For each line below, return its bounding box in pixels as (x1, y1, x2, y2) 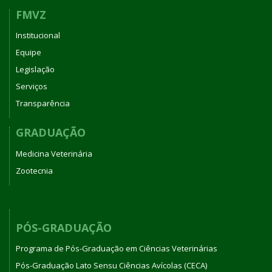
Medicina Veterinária (16, 148, 92, 159)
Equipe (16, 47, 41, 58)
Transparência (16, 98, 70, 109)
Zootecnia (16, 165, 53, 176)
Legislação (16, 64, 55, 75)
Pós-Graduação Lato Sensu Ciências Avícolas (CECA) (16, 260, 207, 271)
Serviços (16, 81, 47, 92)
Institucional (16, 30, 60, 41)
